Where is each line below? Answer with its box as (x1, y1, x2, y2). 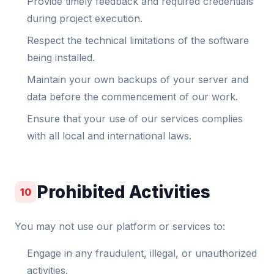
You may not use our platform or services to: (15, 220, 225, 232)
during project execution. (27, 12, 143, 24)
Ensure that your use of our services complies (27, 113, 243, 125)
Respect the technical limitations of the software (27, 34, 249, 46)
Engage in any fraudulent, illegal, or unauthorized (27, 247, 257, 259)
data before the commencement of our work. (27, 91, 238, 103)
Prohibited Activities (37, 181, 210, 202)
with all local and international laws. (27, 130, 191, 142)
